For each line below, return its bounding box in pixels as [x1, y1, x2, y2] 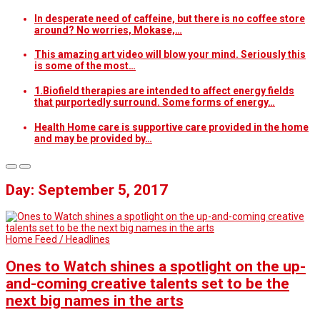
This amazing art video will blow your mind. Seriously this [34, 49, 306, 61]
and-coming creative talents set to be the [6, 274, 289, 292]
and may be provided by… [34, 132, 152, 144]
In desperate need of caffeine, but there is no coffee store [34, 12, 305, 24]
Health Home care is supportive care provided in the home [34, 121, 309, 133]
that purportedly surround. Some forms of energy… [34, 96, 275, 109]
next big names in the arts [6, 291, 184, 309]
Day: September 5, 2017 [6, 181, 168, 199]
